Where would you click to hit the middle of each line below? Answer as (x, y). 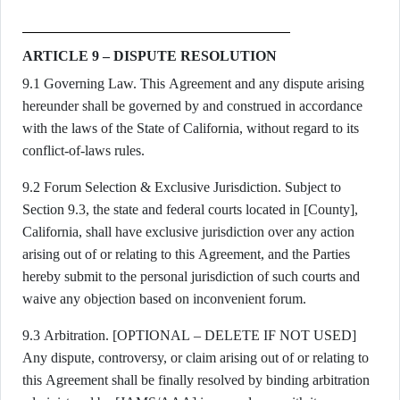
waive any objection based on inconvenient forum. (164, 299)
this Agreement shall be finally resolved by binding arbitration (196, 380)
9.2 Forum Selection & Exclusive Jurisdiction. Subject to (182, 187)
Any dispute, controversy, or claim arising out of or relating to (196, 358)
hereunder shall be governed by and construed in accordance (192, 106)
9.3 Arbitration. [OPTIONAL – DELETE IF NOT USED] (189, 335)
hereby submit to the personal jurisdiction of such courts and (191, 276)
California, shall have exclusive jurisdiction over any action (188, 232)
